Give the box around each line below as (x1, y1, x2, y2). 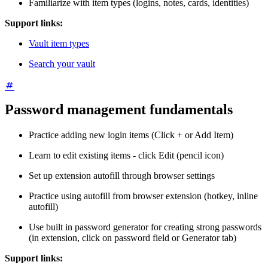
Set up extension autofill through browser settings (29, 170, 215, 181)
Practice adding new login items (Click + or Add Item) (29, 129, 233, 140)
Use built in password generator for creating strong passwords (29, 221, 261, 232)
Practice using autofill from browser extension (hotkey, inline (29, 190, 258, 201)
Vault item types (29, 38, 89, 48)
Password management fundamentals (5, 101, 233, 117)
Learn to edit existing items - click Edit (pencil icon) (29, 150, 224, 160)
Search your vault (29, 58, 95, 69)
